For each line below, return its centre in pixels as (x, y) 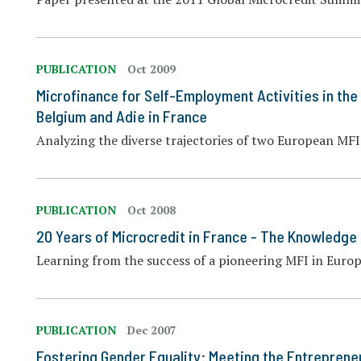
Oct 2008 (152, 210)
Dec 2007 (152, 330)
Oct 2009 (152, 69)
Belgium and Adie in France (122, 116)
